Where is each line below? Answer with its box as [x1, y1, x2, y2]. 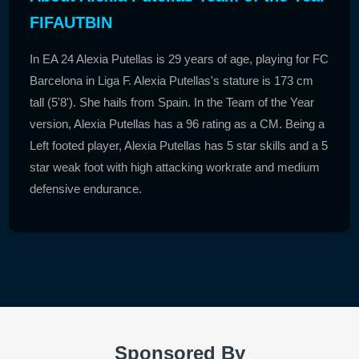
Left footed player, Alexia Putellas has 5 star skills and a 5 [30, 138, 329, 152]
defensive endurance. [30, 181, 143, 196]
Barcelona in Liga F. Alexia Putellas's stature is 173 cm [30, 73, 314, 87]
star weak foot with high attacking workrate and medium [30, 159, 321, 174]
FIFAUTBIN [30, 13, 113, 31]
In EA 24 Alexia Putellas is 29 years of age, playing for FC [30, 51, 329, 66]
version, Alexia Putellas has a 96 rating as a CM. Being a [30, 116, 325, 131]
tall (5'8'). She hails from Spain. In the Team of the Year [30, 95, 315, 109]
